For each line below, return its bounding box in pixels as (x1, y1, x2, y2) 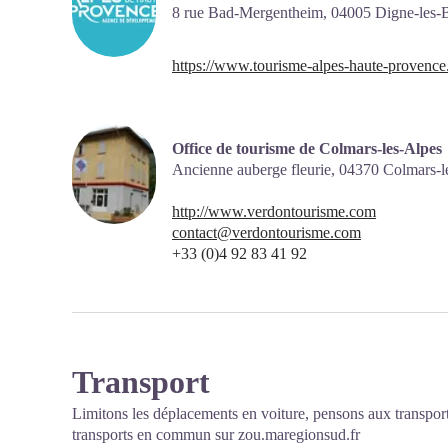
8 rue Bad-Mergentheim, (172, 4, 331, 21)
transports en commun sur (72, 426, 238, 443)
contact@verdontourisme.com (172, 224, 361, 241)
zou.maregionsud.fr (238, 426, 360, 443)
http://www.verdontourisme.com (172, 203, 376, 220)
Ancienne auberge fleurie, (172, 160, 339, 178)
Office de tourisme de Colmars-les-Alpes (172, 139, 442, 157)
